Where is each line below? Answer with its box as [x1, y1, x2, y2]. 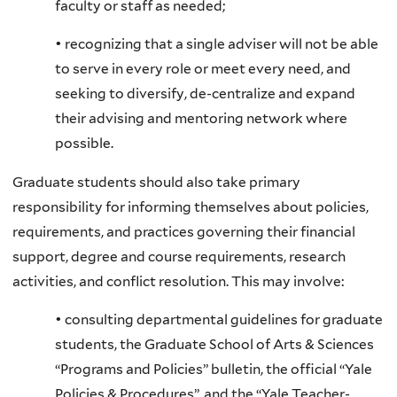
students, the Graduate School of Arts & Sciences [55, 336, 374, 354]
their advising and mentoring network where [55, 110, 347, 128]
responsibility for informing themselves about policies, [12, 198, 369, 215]
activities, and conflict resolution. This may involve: [12, 272, 344, 290]
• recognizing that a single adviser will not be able [55, 35, 378, 53]
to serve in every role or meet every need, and [55, 60, 351, 78]
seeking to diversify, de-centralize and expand [55, 85, 355, 103]
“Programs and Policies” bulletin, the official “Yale [55, 361, 372, 378]
